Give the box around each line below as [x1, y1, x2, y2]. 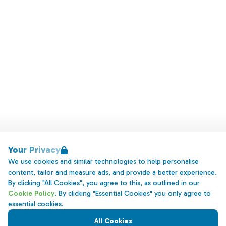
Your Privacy [8, 144, 61, 155]
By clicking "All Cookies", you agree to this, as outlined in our [8, 179, 200, 187]
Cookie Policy [8, 189, 54, 198]
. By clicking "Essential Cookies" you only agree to [54, 189, 211, 198]
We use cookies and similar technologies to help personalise [8, 157, 199, 166]
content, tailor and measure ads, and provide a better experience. [8, 168, 217, 177]
